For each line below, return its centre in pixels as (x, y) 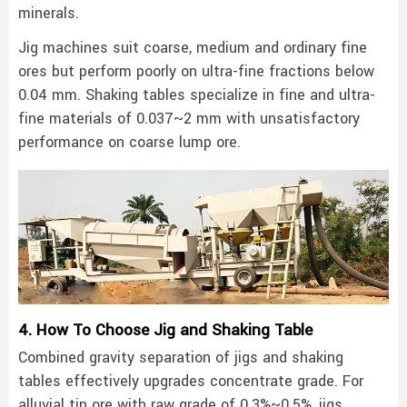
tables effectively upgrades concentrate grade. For (191, 382)
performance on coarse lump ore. (129, 143)
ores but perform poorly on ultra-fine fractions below (196, 72)
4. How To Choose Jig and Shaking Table (165, 331)
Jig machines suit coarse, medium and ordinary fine (193, 49)
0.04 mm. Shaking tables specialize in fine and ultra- (197, 96)
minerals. (49, 14)
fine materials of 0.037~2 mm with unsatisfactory (189, 119)
